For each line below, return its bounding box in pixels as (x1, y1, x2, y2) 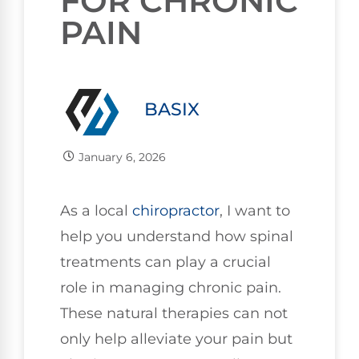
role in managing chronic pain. (60, 278, 281, 296)
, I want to (220, 201, 290, 220)
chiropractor (132, 201, 220, 220)
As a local (60, 201, 132, 220)
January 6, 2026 (78, 149, 166, 164)
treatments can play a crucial (60, 252, 271, 271)
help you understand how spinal (60, 227, 293, 245)
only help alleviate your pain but (60, 329, 292, 348)
